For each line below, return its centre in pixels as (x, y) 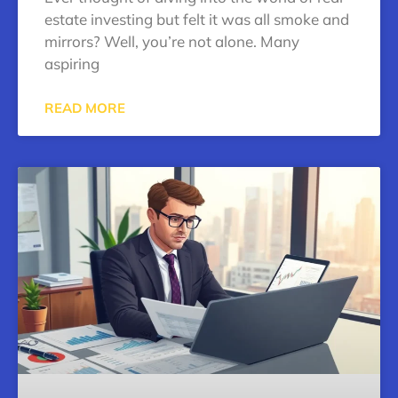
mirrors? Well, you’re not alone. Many (172, 41)
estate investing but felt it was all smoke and (197, 19)
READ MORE (85, 107)
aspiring (72, 63)
